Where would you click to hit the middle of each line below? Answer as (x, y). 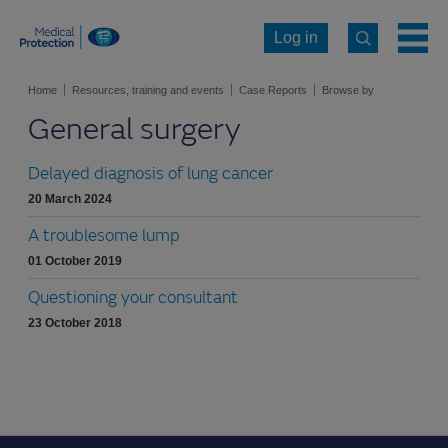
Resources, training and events (148, 90)
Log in (296, 37)
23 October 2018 (75, 323)
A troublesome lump (104, 235)
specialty (49, 140)
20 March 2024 (70, 199)
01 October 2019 (75, 261)
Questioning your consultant (133, 297)
